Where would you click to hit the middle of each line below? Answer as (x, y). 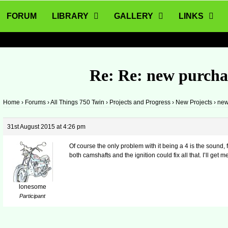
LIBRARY (70, 16)
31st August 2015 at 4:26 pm (47, 127)
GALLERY (134, 16)
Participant (33, 196)
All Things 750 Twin (78, 103)
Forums (36, 103)
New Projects (194, 103)
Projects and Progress (140, 103)
